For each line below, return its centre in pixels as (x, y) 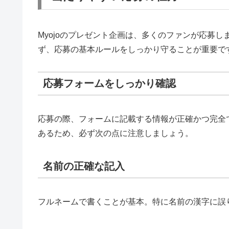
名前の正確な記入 (84, 166)
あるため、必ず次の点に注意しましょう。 (116, 133)
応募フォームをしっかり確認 (109, 83)
